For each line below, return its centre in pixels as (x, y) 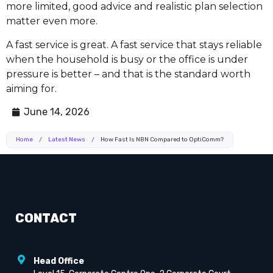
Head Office (59, 261)
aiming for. (31, 88)
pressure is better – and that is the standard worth (128, 74)
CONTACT (46, 218)
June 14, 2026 (57, 112)
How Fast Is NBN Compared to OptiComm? (162, 140)
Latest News (67, 140)
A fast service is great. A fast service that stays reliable (134, 44)
